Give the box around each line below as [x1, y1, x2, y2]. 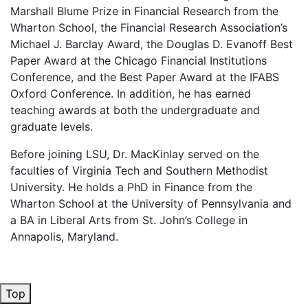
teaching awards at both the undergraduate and [10, 103, 260, 117]
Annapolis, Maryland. [10, 230, 118, 243]
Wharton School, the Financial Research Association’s [10, 21, 287, 34]
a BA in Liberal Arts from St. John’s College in [10, 213, 247, 227]
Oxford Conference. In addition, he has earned [10, 87, 251, 100]
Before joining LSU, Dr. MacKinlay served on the [10, 147, 259, 161]
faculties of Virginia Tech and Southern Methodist [10, 164, 268, 177]
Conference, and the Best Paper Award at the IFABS [10, 70, 279, 84]
